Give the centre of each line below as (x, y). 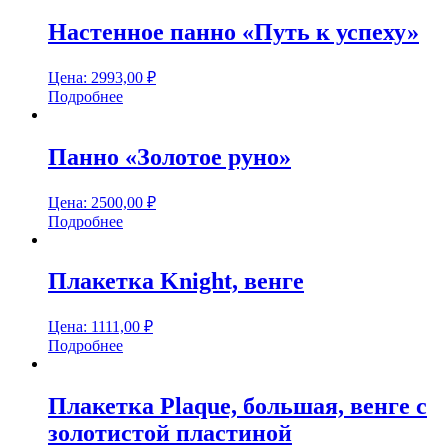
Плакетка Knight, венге (176, 281)
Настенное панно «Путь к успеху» (233, 31)
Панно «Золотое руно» (169, 156)
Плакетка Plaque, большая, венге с (237, 406)
